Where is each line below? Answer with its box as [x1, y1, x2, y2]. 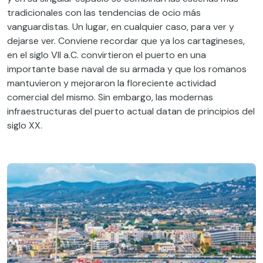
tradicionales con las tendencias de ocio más [7, 6, 201, 19]
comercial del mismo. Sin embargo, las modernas [7, 90, 213, 103]
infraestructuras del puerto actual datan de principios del [7, 104, 255, 117]
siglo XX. [7, 119, 42, 131]
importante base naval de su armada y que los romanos [7, 62, 247, 75]
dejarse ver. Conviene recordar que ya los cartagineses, [7, 34, 245, 47]
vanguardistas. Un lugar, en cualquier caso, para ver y [7, 20, 234, 33]
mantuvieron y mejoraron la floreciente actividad [7, 76, 216, 89]
